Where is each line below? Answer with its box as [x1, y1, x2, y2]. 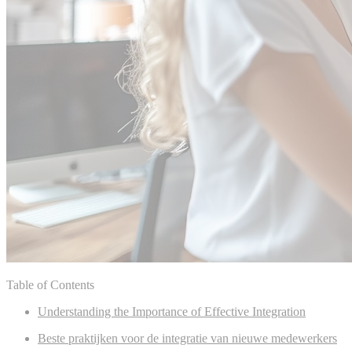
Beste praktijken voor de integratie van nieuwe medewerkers [38, 331, 337, 345]
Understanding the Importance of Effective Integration [38, 304, 306, 318]
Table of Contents [6, 277, 94, 291]
